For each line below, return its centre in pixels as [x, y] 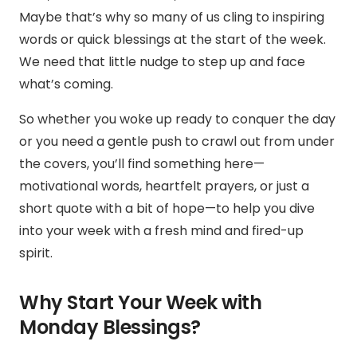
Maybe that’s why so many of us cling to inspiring [172, 18]
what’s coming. [66, 84]
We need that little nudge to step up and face [162, 62]
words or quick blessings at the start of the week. [173, 40]
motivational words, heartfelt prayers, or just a [164, 186]
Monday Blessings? [110, 328]
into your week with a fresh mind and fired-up [161, 231]
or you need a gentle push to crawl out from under [177, 142]
